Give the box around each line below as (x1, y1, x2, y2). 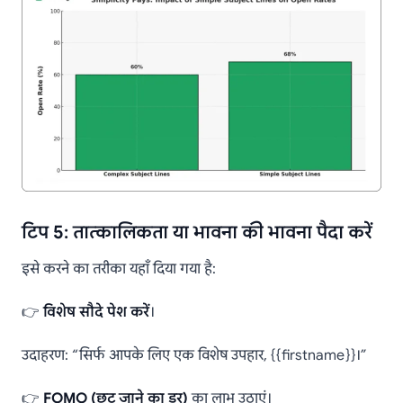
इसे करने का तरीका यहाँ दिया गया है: (22, 260, 216, 279)
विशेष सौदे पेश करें (43, 303, 149, 322)
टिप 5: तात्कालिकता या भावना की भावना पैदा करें (22, 221, 372, 245)
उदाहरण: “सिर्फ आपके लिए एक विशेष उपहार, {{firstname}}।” (22, 346, 366, 365)
